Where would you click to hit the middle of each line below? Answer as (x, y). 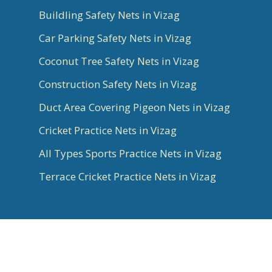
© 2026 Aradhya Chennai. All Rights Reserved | (136, 236)
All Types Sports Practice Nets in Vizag (130, 153)
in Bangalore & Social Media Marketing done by (136, 263)
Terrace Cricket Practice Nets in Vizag (127, 176)
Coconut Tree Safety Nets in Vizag (119, 61)
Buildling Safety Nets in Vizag (109, 15)
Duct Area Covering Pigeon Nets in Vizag (134, 107)
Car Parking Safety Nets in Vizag (115, 38)
